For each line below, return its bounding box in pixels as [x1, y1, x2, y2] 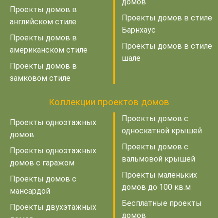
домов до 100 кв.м [122, 182, 191, 192]
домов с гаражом [10, 158, 74, 167]
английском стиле [10, 17, 76, 26]
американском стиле [10, 45, 88, 54]
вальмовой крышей [122, 154, 195, 163]
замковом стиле [10, 73, 71, 83]
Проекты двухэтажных [10, 202, 96, 212]
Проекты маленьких [122, 170, 197, 180]
